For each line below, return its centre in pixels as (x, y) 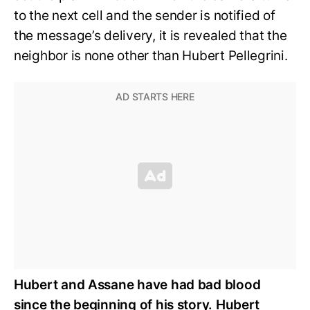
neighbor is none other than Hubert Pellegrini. (151, 56)
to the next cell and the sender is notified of (145, 16)
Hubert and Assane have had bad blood (137, 284)
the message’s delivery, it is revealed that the (151, 36)
